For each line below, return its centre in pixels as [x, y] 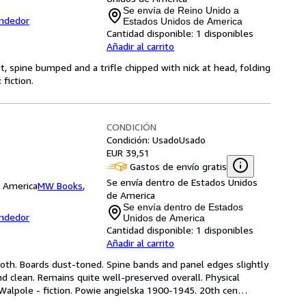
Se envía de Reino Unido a [181, 10]
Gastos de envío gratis [178, 166]
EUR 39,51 [128, 153]
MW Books [60, 185]
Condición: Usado [143, 140]
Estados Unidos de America [183, 21]
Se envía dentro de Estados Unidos [182, 182]
